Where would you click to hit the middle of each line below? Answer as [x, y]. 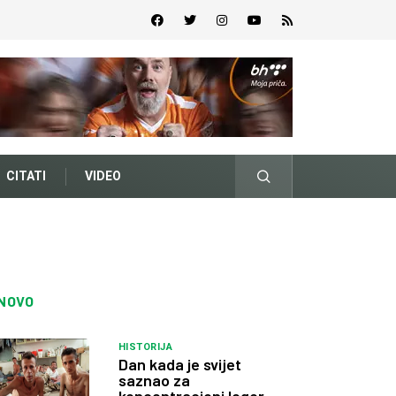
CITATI [26, 176]
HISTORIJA [145, 347]
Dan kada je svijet [180, 364]
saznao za [154, 380]
